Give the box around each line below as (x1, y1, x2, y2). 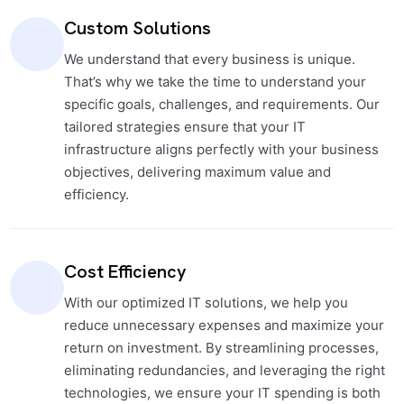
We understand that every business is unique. (63, 50, 355, 68)
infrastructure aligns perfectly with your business (63, 140, 379, 158)
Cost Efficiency (63, 259, 187, 283)
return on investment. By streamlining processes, (63, 338, 379, 356)
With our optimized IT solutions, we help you (63, 293, 348, 311)
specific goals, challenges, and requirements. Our (63, 95, 380, 113)
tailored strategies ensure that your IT (63, 117, 306, 135)
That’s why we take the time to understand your (63, 72, 366, 90)
